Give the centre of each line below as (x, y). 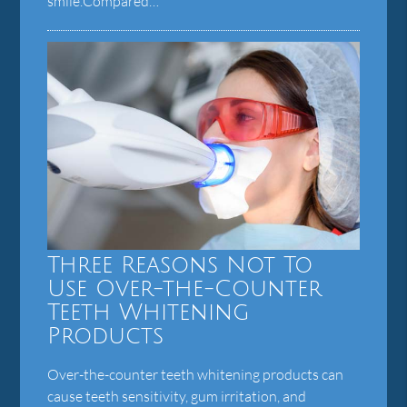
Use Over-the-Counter (185, 290)
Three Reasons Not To (180, 266)
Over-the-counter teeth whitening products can (196, 375)
